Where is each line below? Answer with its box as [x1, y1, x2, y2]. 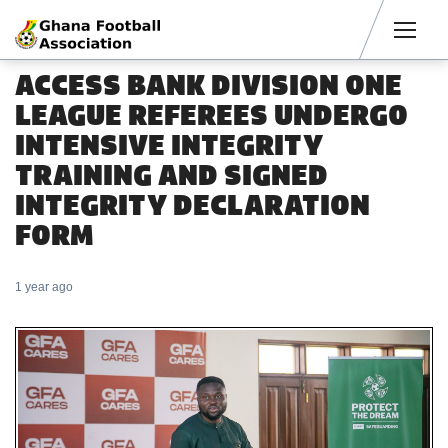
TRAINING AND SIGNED [15, 155, 328, 195]
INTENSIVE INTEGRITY [15, 125, 323, 165]
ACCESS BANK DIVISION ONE [15, 65, 402, 105]
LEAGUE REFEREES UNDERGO [15, 95, 408, 135]
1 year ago [15, 280, 73, 294]
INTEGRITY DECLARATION [15, 185, 370, 225]
